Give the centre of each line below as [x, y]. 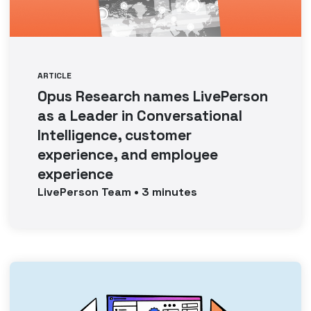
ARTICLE [55, 76]
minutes [174, 192]
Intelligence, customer [115, 135]
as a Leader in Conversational [140, 116]
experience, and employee [128, 154]
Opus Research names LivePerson [153, 96]
